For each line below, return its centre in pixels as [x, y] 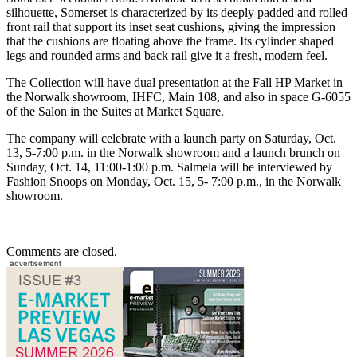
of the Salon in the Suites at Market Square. [115, 112]
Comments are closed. [62, 252]
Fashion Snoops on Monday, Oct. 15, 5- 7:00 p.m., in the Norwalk [174, 182]
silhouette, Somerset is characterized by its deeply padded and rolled [177, 13]
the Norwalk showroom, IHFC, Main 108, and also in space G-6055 [178, 97]
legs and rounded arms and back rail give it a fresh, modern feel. [167, 56]
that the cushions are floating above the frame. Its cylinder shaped [170, 41]
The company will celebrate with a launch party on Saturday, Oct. [171, 139]
